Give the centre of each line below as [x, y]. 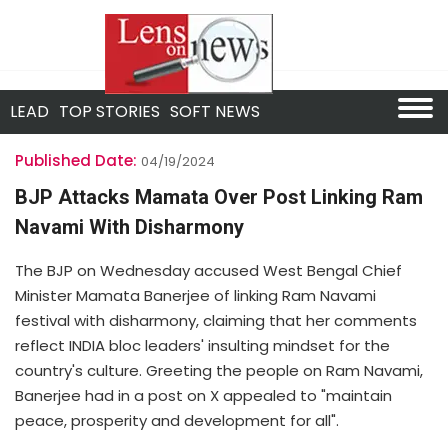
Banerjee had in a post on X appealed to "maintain [203, 395]
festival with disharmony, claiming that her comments [216, 320]
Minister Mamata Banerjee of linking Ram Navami [195, 295]
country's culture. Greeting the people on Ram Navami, [219, 370]
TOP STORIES [109, 111]
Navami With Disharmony [129, 227]
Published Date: [76, 160]
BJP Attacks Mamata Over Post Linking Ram [219, 197]
